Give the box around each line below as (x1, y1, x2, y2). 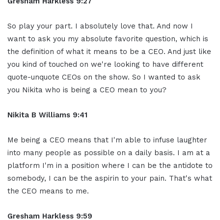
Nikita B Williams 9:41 (7, 110, 87, 119)
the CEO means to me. (7, 186, 89, 195)
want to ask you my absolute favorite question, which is (7, 34, 208, 43)
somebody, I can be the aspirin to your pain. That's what (7, 173, 212, 183)
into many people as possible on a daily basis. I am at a (7, 148, 210, 157)
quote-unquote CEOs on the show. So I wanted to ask (7, 72, 200, 82)
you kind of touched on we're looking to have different (7, 59, 203, 69)
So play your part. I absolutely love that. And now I (7, 21, 193, 30)
